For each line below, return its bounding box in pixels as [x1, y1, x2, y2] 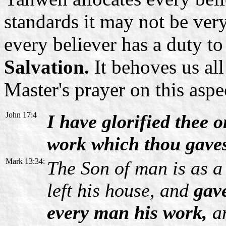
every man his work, [47, 201, 207, 223]
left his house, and [47, 179, 189, 201]
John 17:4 [6, 110, 37, 119]
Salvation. [4, 55, 94, 78]
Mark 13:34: [6, 156, 45, 165]
